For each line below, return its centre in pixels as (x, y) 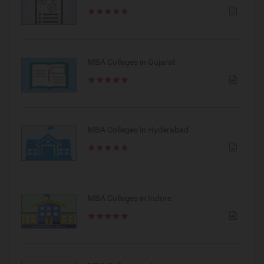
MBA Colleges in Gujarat (131, 62)
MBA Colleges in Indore (129, 198)
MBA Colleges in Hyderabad (138, 130)
